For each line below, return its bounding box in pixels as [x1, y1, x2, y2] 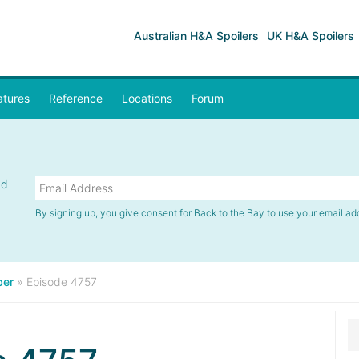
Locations [122, 91, 172, 105]
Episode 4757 [26, 275, 97, 288]
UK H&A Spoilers [267, 29, 354, 42]
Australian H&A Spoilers [134, 29, 259, 42]
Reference [49, 91, 103, 105]
